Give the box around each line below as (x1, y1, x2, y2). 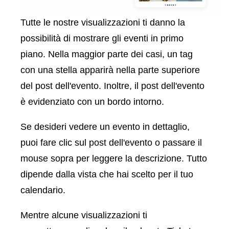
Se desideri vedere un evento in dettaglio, (20, 122, 190, 132)
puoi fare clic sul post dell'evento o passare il (20, 138, 202, 148)
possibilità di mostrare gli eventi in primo (20, 33, 184, 44)
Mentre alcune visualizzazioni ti (20, 210, 147, 221)
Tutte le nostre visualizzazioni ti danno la (20, 17, 185, 28)
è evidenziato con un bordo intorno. (20, 97, 164, 107)
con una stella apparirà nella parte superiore (20, 65, 200, 76)
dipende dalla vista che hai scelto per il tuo (20, 169, 193, 180)
